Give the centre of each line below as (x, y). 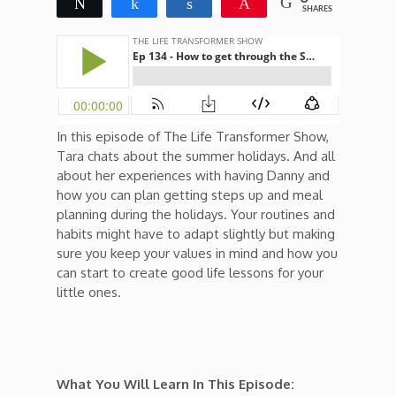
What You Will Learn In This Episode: (175, 384)
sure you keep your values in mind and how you (197, 253)
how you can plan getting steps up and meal (190, 195)
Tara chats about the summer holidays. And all (196, 156)
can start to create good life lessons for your (190, 273)
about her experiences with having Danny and (193, 175)
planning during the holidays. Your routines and (196, 214)
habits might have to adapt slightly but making (196, 234)
